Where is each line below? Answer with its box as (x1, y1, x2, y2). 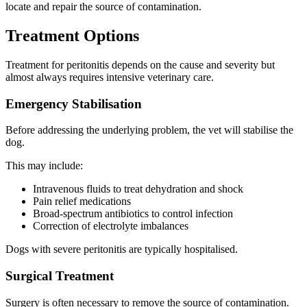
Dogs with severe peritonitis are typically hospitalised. (5, 243, 238, 256)
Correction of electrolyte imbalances (33, 220, 188, 232)
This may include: (5, 160, 83, 172)
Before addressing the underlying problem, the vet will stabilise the (5, 124, 293, 136)
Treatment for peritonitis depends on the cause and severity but (5, 59, 275, 71)
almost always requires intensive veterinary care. (5, 71, 214, 84)
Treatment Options (5, 27, 139, 45)
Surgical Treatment (5, 269, 114, 284)
